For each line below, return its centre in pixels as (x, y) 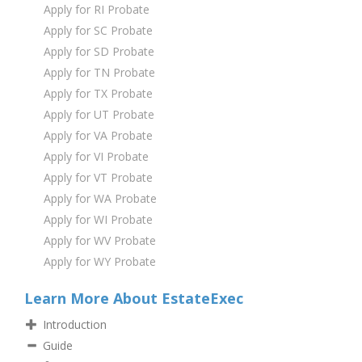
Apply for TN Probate (99, 72)
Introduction (75, 324)
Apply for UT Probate (99, 114)
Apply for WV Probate (100, 240)
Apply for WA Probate (100, 198)
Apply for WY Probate (100, 261)
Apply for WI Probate (98, 219)
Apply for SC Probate (98, 30)
